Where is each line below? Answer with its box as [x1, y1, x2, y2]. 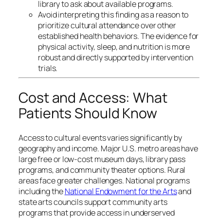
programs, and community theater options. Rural [18, 164, 186, 176]
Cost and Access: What [18, 88, 167, 107]
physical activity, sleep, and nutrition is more [38, 41, 190, 53]
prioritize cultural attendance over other [38, 20, 176, 31]
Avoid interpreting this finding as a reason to [38, 9, 189, 20]
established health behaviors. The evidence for [38, 31, 199, 42]
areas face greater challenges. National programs [18, 175, 190, 186]
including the [18, 186, 65, 197]
